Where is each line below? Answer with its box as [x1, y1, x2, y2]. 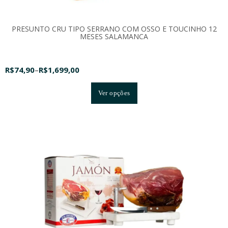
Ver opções [98, 89, 130, 97]
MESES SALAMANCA [80, 31, 148, 41]
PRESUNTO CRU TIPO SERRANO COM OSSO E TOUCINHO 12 [11, 23, 217, 34]
